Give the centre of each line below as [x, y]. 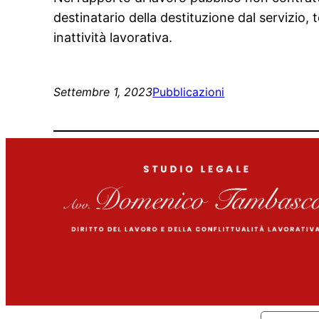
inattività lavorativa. [113, 38]
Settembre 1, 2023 [103, 92]
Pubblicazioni [189, 92]
